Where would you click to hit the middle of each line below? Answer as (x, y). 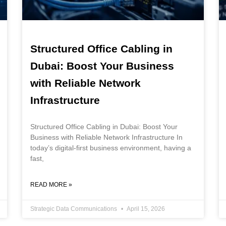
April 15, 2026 (145, 209)
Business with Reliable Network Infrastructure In (106, 137)
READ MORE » (51, 185)
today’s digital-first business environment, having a (111, 148)
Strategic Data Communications (74, 209)
